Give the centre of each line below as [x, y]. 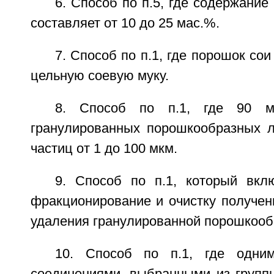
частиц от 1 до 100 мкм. [104, 149]
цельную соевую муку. [99, 76]
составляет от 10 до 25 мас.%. [125, 23]
